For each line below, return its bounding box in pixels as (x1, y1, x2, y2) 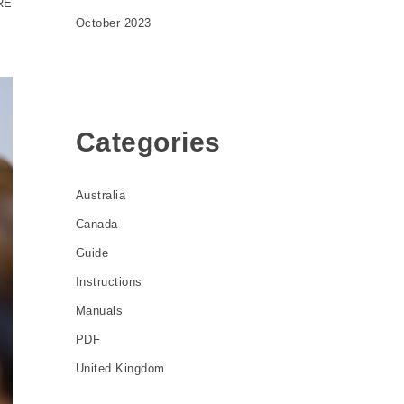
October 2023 (75, 15, 151, 30)
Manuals (75, 304, 123, 317)
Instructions (75, 275, 142, 289)
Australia (75, 188, 125, 202)
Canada (75, 217, 118, 231)
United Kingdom (75, 362, 165, 375)
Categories (75, 126, 221, 157)
